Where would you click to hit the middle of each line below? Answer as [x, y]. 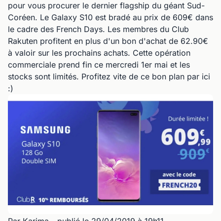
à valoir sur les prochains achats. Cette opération [99, 53]
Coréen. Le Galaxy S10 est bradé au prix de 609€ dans [110, 17]
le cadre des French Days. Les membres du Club [98, 29]
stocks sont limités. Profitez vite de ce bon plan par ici [109, 76]
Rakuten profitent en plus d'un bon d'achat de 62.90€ [108, 41]
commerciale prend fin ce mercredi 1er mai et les [99, 65]
